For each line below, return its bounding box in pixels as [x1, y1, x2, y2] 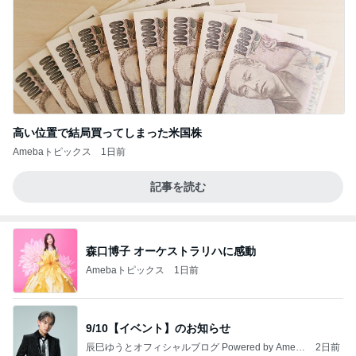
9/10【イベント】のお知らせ [86, 321, 230, 335]
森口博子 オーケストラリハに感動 [86, 244, 256, 257]
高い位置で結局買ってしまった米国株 [13, 126, 202, 139]
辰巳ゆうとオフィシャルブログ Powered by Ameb [86, 341, 301, 353]
